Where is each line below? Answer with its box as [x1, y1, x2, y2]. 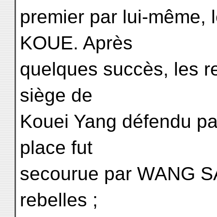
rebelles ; [20, 189, 98, 210]
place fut [20, 137, 93, 158]
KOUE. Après [20, 32, 133, 53]
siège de [20, 85, 93, 106]
